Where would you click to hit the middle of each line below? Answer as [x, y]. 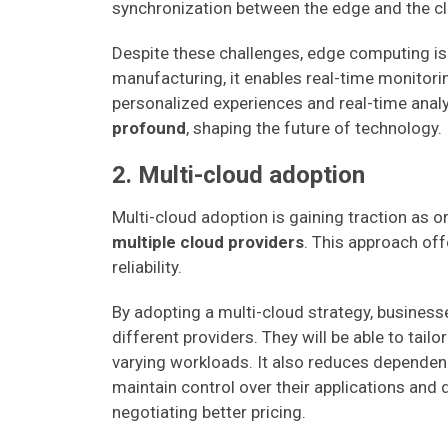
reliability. [147, 267]
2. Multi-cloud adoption [238, 175]
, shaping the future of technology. [314, 128]
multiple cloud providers [208, 242]
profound [149, 128]
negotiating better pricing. [209, 412]
